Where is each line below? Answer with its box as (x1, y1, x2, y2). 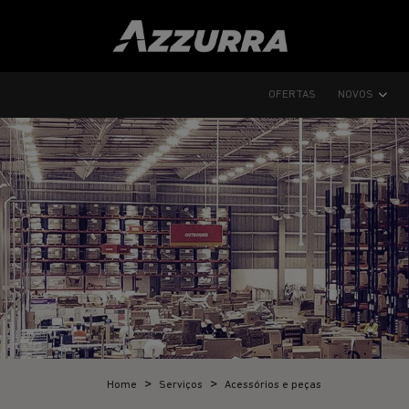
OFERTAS (268, 89, 317, 100)
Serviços (159, 380, 203, 391)
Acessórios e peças (225, 380, 321, 391)
